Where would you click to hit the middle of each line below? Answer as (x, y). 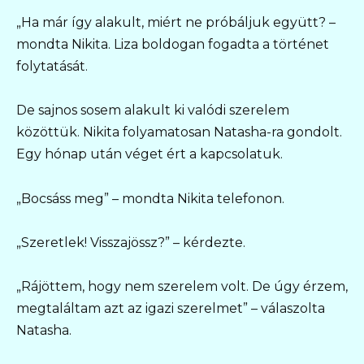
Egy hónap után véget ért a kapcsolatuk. (149, 154)
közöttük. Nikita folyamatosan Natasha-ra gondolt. (179, 132)
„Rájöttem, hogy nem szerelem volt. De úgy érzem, (182, 286)
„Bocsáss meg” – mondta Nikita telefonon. (150, 198)
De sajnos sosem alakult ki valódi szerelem (153, 110)
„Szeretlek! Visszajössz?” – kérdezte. (131, 242)
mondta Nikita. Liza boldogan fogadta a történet (173, 45)
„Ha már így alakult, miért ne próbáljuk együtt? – (176, 23)
